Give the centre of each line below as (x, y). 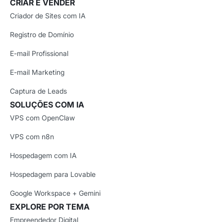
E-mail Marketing (37, 72)
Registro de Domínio (42, 34)
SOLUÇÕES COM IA (47, 104)
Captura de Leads (38, 91)
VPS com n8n (32, 136)
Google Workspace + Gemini (55, 193)
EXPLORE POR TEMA (50, 206)
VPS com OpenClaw (42, 117)
